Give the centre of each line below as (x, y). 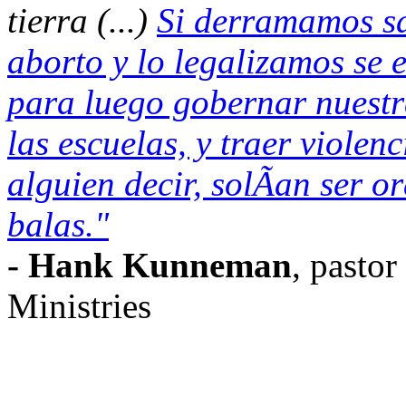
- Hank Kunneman (150, 265)
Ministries (79, 305)
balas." (58, 224)
